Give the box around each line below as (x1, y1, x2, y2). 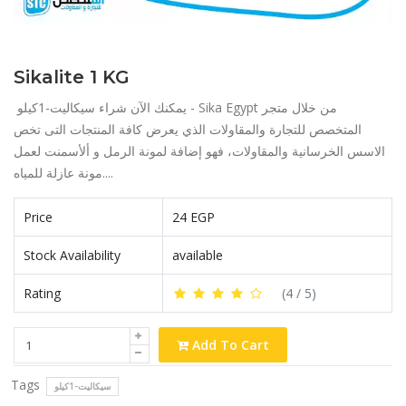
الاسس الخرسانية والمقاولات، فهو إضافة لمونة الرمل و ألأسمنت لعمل (14, 142, 385, 159)
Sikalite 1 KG (14, 66, 130, 88)
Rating (24, 285, 61, 302)
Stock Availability (24, 246, 121, 264)
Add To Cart (188, 336, 269, 353)
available (172, 246, 223, 264)
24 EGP (172, 208, 215, 226)
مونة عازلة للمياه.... (102, 164, 113, 181)
